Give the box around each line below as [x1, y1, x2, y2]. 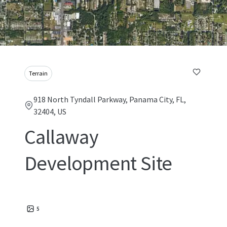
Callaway [24, 124, 99, 149]
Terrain [29, 69, 48, 77]
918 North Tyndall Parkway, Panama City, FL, [33, 94, 186, 104]
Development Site [24, 150, 172, 176]
